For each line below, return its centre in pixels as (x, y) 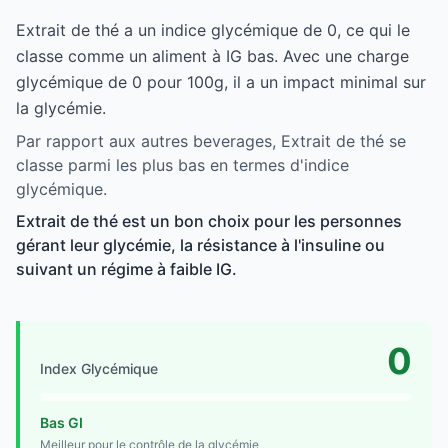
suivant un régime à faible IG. (126, 268)
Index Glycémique (99, 368)
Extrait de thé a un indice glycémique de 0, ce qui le (213, 29)
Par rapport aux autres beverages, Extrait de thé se (211, 140)
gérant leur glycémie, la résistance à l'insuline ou (200, 244)
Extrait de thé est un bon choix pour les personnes (209, 220)
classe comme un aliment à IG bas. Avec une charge (212, 55)
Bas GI (61, 422)
